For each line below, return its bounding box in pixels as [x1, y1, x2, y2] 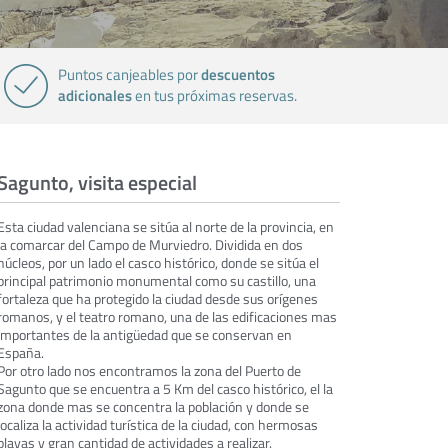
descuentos [201, 63, 276, 85]
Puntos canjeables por [58, 64, 202, 85]
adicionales [58, 84, 133, 106]
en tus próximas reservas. [132, 85, 298, 106]
